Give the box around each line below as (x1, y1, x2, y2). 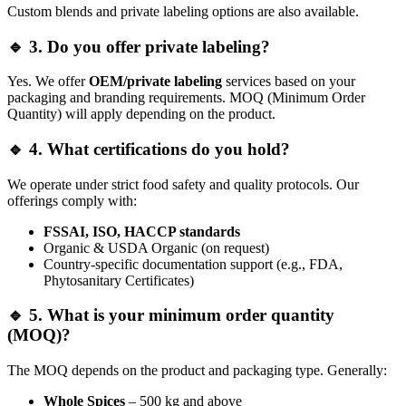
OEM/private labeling (89, 73, 222, 90)
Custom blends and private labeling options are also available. (7, 3, 359, 19)
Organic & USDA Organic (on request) (43, 239, 269, 256)
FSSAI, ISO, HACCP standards (43, 223, 240, 239)
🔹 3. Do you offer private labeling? (7, 36, 270, 56)
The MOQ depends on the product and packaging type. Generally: (7, 362, 387, 379)
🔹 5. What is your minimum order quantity (7, 305, 334, 325)
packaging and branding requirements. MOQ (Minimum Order (7, 90, 365, 106)
